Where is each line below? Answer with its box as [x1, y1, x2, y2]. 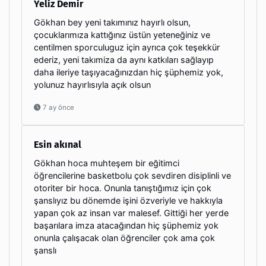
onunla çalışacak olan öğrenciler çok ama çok [34, 232, 215, 243]
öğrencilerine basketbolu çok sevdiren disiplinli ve [34, 170, 231, 180]
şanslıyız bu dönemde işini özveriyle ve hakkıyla [34, 195, 223, 205]
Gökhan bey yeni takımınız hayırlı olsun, [34, 17, 191, 27]
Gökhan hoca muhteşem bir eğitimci [34, 157, 179, 168]
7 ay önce [41, 103, 74, 112]
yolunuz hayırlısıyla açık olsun [34, 79, 151, 90]
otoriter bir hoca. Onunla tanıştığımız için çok [34, 182, 211, 193]
